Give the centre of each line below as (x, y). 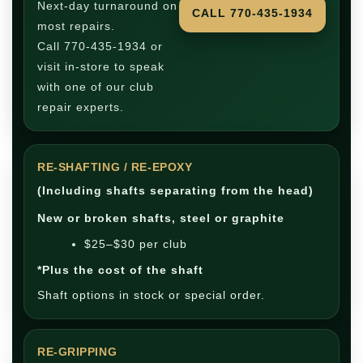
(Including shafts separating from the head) (175, 190)
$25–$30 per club (136, 244)
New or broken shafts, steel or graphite (161, 218)
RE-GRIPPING (77, 352)
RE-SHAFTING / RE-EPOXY (115, 167)
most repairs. (76, 26)
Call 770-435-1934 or (100, 46)
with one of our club (96, 87)
